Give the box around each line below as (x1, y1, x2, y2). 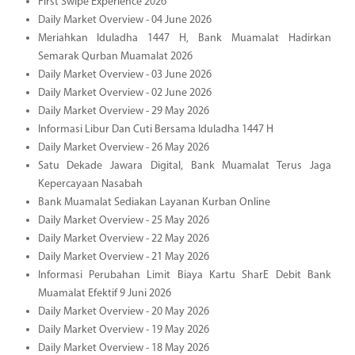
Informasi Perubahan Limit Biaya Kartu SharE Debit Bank (37, 269, 331, 281)
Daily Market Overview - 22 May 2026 (37, 232, 209, 245)
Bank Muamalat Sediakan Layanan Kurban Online (37, 196, 270, 208)
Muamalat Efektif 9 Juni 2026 (37, 287, 171, 300)
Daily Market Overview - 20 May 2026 (37, 305, 209, 318)
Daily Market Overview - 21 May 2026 (37, 250, 209, 263)
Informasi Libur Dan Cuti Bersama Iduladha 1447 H (37, 123, 273, 136)
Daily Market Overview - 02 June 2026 (37, 86, 212, 99)
